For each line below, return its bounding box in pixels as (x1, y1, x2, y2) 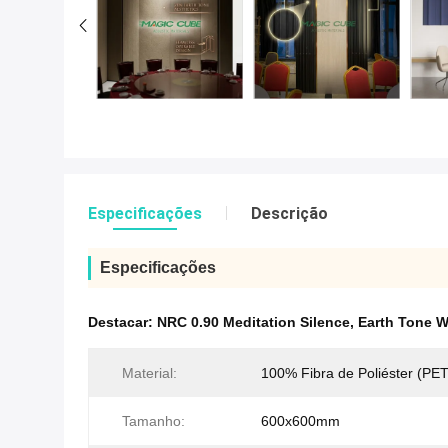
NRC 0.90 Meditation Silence (157, 314, 350, 331)
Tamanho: (122, 413, 185, 430)
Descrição (251, 204, 328, 224)
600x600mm (261, 413, 340, 430)
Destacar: (88, 314, 157, 331)
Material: (122, 365, 177, 382)
